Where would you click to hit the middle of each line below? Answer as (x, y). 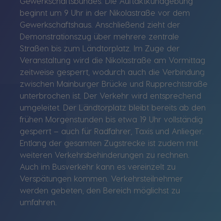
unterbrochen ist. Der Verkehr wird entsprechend (110, 95)
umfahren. (38, 202)
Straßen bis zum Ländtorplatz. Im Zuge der (100, 48)
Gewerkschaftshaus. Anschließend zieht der (100, 24)
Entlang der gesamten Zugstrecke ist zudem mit (109, 143)
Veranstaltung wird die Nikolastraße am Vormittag (112, 60)
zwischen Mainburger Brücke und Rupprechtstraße (114, 83)
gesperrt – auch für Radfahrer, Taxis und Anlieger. (112, 131)
